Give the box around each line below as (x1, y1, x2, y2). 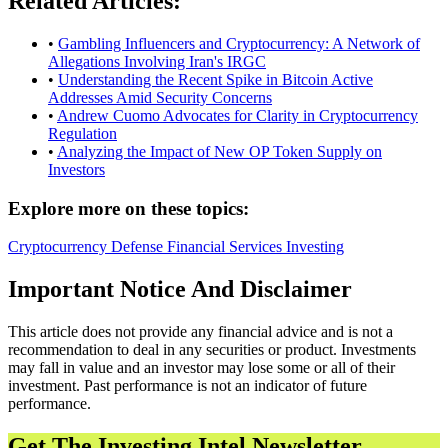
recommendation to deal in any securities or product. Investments (8, 341, 416, 359)
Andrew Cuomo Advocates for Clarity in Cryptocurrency (57, 106, 418, 124)
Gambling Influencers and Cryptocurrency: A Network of (58, 34, 420, 52)
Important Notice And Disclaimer (8, 276, 352, 303)
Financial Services (167, 238, 286, 256)
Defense (111, 238, 167, 256)
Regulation (48, 124, 117, 142)
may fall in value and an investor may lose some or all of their (8, 359, 395, 377)
